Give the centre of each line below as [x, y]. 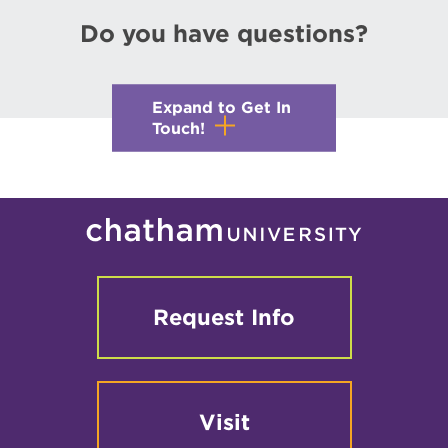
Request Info [224, 317]
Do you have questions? [224, 34]
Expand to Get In [221, 107]
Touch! [178, 128]
